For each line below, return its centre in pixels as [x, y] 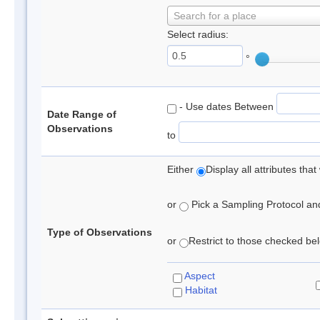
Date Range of [82, 114]
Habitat [201, 290]
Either [182, 169]
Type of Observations [100, 232]
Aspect [200, 276]
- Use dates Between [226, 106]
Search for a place [215, 16]
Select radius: [198, 34]
